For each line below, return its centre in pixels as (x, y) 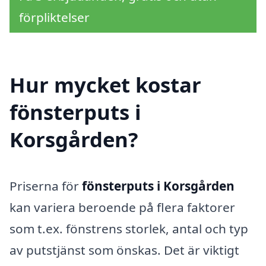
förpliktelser (54, 17)
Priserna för (46, 186)
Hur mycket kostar (105, 84)
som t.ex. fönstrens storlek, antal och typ (129, 228)
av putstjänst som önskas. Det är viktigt (124, 250)
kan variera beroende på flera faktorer (122, 207)
